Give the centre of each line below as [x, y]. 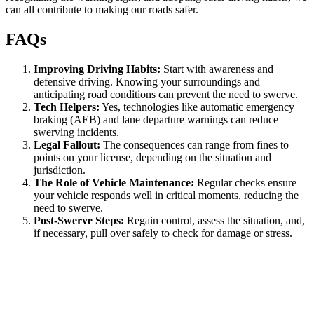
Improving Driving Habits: [97, 69]
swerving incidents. [76, 132]
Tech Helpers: [67, 107]
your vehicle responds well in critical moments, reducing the [166, 195]
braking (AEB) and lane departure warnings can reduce [156, 119]
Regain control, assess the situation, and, [214, 220]
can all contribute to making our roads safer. [102, 10]
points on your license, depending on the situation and [152, 157]
